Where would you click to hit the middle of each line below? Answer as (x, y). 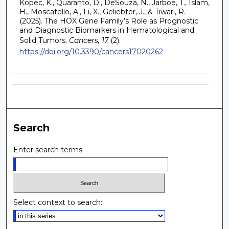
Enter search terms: (49, 150)
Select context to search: (58, 202)
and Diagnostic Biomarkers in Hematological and (107, 30)
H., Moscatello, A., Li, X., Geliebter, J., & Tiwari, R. (102, 12)
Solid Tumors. (43, 40)
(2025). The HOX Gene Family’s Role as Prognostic (109, 21)
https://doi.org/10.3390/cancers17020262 (91, 51)
